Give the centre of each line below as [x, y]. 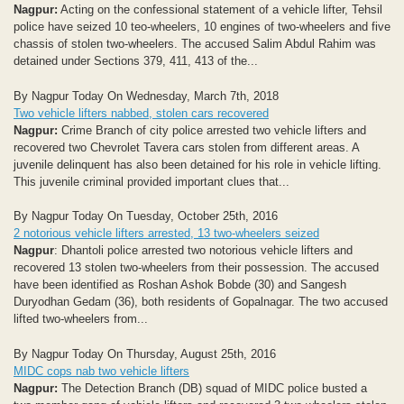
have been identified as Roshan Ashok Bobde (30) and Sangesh [180, 285]
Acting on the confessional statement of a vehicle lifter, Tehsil [220, 10]
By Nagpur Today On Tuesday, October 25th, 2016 [146, 216]
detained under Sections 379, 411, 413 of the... [136, 61]
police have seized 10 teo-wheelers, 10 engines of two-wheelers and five [202, 27]
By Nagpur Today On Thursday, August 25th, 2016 [145, 353]
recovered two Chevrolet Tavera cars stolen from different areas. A [186, 147]
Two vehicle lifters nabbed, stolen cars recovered [141, 113]
